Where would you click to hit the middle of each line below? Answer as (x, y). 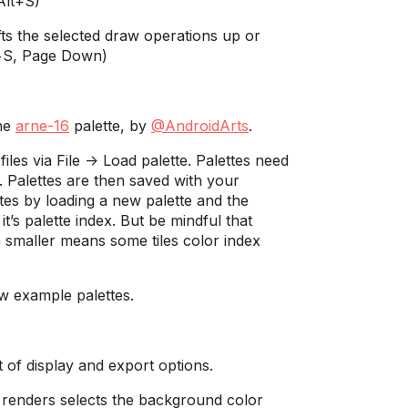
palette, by (110, 126)
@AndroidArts (200, 126)
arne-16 (42, 126)
